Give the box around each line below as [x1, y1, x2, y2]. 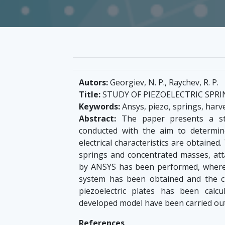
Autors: [79, 77, 108, 88]
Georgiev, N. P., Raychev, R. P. [108, 77, 218, 88]
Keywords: [79, 101, 120, 113]
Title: [79, 89, 100, 100]
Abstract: [79, 113, 116, 125]
